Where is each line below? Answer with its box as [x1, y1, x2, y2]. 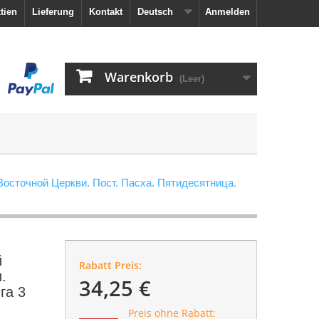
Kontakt [89, 6, 122, 17]
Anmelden [205, 6, 250, 17]
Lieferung [32, 6, 74, 17]
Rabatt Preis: [78, 258, 142, 272]
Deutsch [137, 6, 173, 17]
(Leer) [179, 73, 204, 84]
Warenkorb [105, 68, 173, 85]
